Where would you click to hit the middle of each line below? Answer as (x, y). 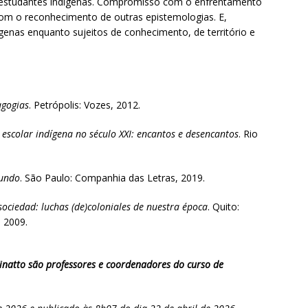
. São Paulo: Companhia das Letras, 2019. (112, 178)
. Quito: (223, 207)
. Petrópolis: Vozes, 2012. (85, 105)
